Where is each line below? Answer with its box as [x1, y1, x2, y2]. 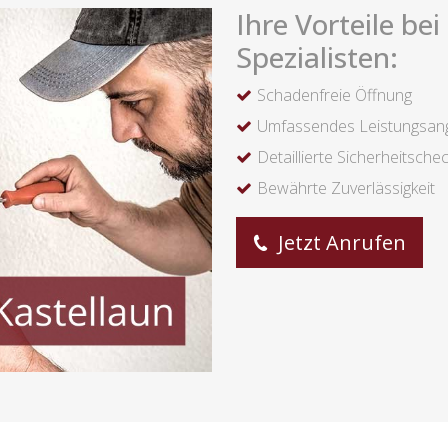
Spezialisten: [236, 38, 398, 76]
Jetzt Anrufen [273, 229, 406, 256]
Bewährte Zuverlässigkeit [257, 177, 435, 199]
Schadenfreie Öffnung [257, 84, 412, 106]
